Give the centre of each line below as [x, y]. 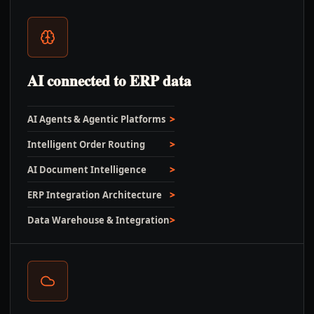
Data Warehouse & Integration [98, 220]
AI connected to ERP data [109, 81]
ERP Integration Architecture [95, 195]
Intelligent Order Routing [86, 144]
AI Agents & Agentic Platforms [96, 119]
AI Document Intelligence [87, 170]
